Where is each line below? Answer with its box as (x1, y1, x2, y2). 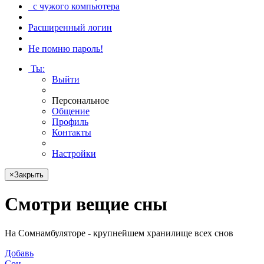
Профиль (52, 117, 88, 127)
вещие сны (71, 193, 167, 215)
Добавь (5, 247, 34, 258)
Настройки (52, 148, 96, 159)
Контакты (52, 127, 91, 137)
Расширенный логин (28, 22, 112, 32)
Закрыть (14, 170, 44, 179)
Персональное (52, 95, 109, 105)
